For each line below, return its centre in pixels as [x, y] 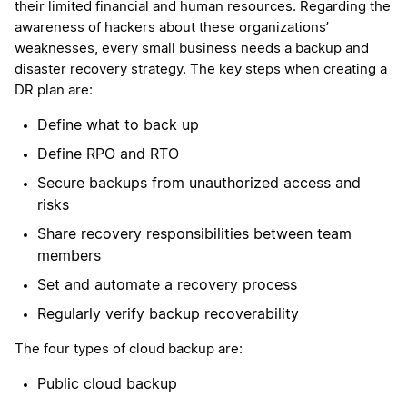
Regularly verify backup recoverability [168, 315]
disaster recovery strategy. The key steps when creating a [201, 70]
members [69, 257]
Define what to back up [120, 126]
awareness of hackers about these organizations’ [172, 28]
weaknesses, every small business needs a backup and [192, 49]
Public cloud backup [109, 385]
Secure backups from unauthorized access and [199, 184]
